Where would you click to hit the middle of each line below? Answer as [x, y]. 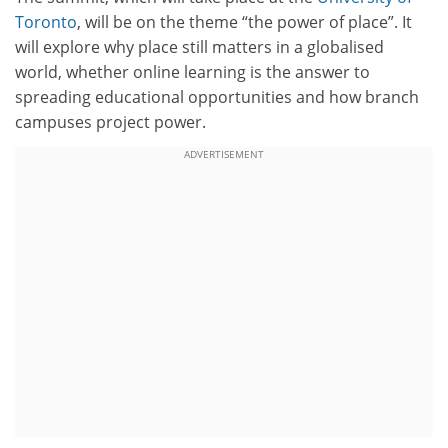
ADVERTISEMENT [224, 154]
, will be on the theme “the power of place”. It [244, 21]
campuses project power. [110, 121]
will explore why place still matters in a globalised [199, 46]
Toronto [46, 21]
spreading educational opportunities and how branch [217, 96]
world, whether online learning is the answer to [192, 71]
